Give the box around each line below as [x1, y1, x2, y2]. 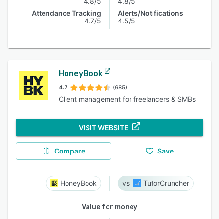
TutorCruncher [143, 179, 189, 187]
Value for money [82, 203, 137, 211]
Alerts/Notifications [118, 9, 183, 17]
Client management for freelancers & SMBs [59, 95, 196, 103]
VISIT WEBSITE [79, 123, 129, 131]
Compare [54, 147, 85, 155]
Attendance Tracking [32, 9, 101, 17]
